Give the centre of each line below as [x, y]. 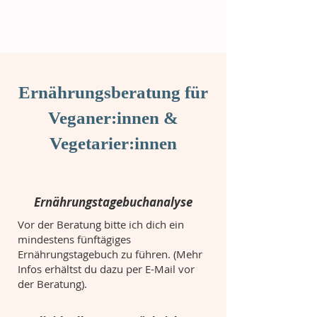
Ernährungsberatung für [113, 92]
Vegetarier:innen [113, 143]
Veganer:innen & [113, 118]
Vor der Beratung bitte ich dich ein [101, 224]
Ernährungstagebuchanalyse [113, 202]
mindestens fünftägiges [74, 239]
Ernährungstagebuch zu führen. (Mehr [110, 254]
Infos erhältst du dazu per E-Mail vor [106, 269]
